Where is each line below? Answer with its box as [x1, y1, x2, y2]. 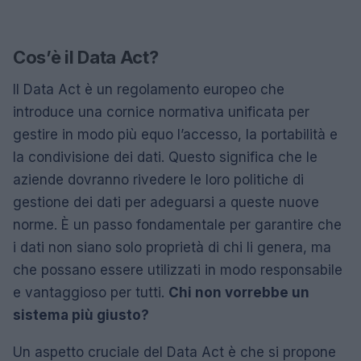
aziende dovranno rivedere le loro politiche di [13, 172, 304, 188]
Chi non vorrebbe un [168, 284, 309, 301]
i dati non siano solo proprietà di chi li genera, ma [13, 239, 331, 255]
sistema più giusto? [13, 307, 149, 323]
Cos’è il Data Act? [13, 47, 159, 68]
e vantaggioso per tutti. [13, 284, 168, 301]
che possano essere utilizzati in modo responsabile [13, 262, 342, 278]
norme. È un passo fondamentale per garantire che [13, 217, 342, 233]
